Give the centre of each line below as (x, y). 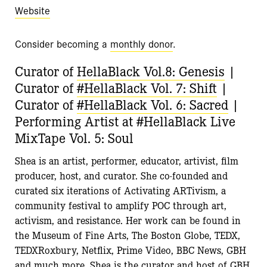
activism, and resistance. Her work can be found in (128, 220)
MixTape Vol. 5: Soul (74, 137)
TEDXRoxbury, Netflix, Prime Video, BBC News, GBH (131, 250)
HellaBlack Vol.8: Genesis (151, 71)
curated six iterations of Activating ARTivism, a (120, 190)
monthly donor (142, 44)
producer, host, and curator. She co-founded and (121, 175)
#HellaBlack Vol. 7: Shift (147, 87)
